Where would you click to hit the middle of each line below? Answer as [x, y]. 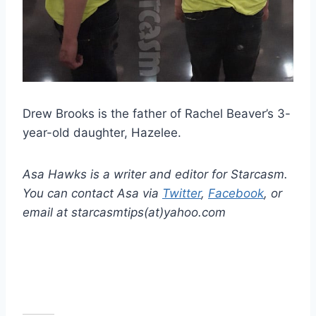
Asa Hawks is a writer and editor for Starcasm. [155, 175]
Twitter [182, 194]
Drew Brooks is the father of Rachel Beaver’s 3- [157, 114]
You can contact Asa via [92, 194]
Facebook [236, 194]
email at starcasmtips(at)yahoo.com [124, 213]
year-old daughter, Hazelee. [102, 133]
